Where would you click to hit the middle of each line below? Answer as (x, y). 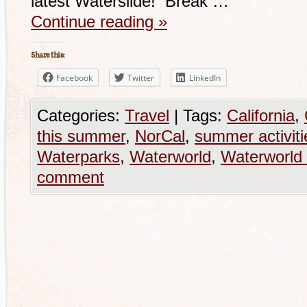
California (261, 115)
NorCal (160, 136)
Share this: (48, 56)
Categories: (81, 115)
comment (71, 177)
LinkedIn (205, 78)
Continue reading (95, 22)
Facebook (74, 78)
